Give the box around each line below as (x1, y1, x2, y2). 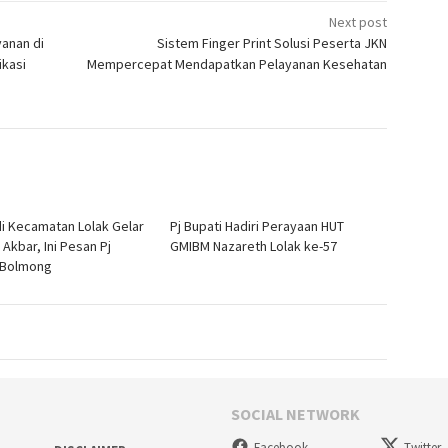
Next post (329, 12, 388, 31)
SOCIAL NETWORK (231, 403, 360, 424)
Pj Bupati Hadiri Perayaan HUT (169, 216, 344, 235)
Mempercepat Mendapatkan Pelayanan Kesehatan (87, 54, 388, 73)
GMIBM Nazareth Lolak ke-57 (169, 236, 337, 255)
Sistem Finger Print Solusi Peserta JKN (157, 33, 388, 52)
